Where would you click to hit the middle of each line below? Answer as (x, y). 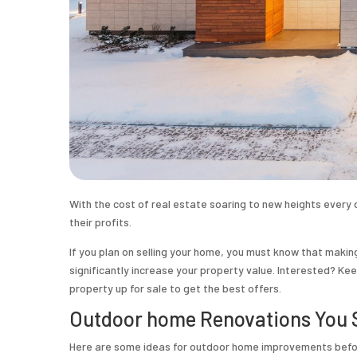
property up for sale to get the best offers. (175, 288)
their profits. (100, 222)
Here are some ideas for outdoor (149, 346)
